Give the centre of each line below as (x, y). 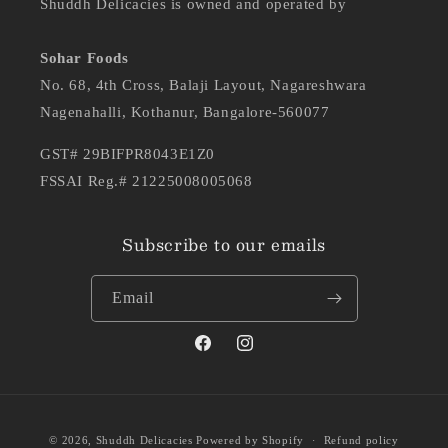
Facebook (221, 354)
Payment (252, 422)
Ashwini (129, 431)
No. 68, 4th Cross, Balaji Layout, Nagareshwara (203, 85)
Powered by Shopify (250, 439)
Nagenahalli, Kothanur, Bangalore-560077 (185, 112)
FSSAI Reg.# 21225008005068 (146, 181)
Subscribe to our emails (224, 245)
